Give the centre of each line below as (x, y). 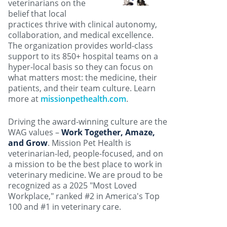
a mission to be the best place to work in (85, 164)
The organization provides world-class (81, 46)
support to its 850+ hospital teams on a (83, 56)
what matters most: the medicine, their (83, 78)
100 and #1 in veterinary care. (65, 207)
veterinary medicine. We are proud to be (85, 175)
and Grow (28, 143)
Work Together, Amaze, (108, 133)
